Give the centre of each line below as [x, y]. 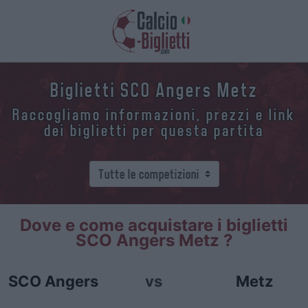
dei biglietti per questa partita [154, 131]
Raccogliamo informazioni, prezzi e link [154, 115]
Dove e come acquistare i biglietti [154, 225]
